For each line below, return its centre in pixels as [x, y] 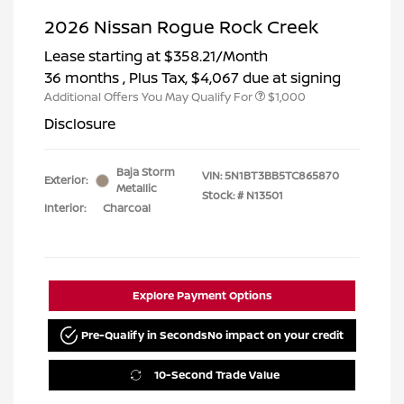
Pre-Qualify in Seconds [145, 335]
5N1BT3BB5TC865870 [282, 176]
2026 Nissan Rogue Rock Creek [181, 27]
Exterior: [66, 180]
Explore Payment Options [202, 296]
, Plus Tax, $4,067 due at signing [232, 78]
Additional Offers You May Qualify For [148, 97]
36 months [82, 78]
